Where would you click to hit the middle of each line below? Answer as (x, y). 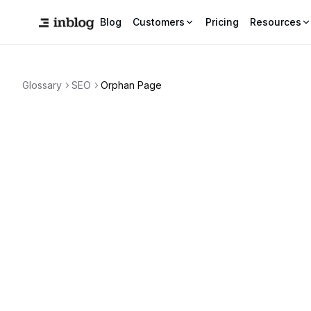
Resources (276, 22)
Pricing (222, 22)
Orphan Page (131, 85)
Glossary (42, 85)
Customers (159, 22)
